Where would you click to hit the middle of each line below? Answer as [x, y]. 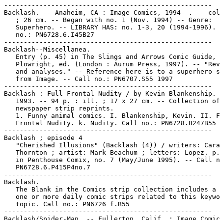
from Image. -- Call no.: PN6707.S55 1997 [88, 79]
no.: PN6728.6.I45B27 [49, 35]
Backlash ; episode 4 [43, 138]
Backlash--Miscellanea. [47, 49]
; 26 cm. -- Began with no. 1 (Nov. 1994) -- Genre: [108, 20]
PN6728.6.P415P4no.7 [47, 167]
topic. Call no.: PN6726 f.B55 [67, 204]
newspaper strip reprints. [59, 108]
